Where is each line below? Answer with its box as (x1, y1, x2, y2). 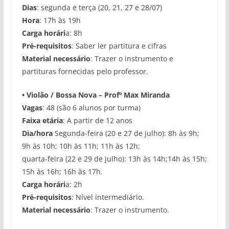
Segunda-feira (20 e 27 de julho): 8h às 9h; (52, 128, 199, 138)
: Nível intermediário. (71, 192, 144, 202)
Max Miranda (123, 89, 170, 100)
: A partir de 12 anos (62, 115, 132, 125)
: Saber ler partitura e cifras (71, 40, 167, 51)
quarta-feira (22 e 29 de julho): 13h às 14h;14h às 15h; (21, 153, 207, 164)
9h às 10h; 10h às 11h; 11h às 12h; (21, 141, 140, 151)
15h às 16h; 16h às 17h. (21, 166, 103, 176)
